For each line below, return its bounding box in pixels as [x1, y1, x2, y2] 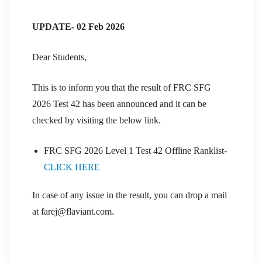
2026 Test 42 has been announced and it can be [32, 98, 206, 109]
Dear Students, [32, 51, 87, 62]
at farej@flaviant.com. [32, 206, 114, 216]
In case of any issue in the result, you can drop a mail [32, 189, 227, 200]
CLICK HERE [44, 161, 100, 172]
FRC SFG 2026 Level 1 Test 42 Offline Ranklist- [44, 145, 227, 156]
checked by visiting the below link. [32, 115, 161, 125]
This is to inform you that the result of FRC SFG [32, 82, 211, 92]
